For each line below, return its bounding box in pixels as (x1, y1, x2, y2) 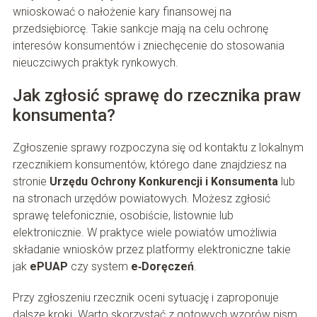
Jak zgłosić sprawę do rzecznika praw (12, 86, 301, 106)
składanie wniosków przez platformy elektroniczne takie (12, 243, 291, 257)
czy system (67, 260, 131, 274)
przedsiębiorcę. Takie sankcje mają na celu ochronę (12, 22, 268, 36)
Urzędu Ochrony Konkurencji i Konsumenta (49, 175, 278, 189)
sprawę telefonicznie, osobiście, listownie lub (12, 209, 234, 223)
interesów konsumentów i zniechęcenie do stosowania (12, 39, 284, 53)
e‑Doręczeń (130, 260, 194, 274)
